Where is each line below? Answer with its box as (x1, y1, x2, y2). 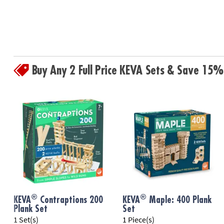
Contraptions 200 (37, 195, 103, 205)
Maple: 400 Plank (146, 195, 212, 205)
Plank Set (13, 204, 47, 214)
